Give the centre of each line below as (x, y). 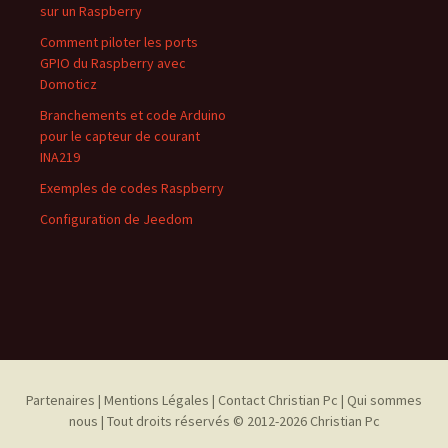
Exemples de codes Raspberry (132, 188)
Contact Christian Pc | (281, 400)
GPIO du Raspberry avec (113, 63)
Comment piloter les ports (119, 42)
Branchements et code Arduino (133, 115)
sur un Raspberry (91, 11)
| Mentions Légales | (156, 400)
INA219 (60, 157)
